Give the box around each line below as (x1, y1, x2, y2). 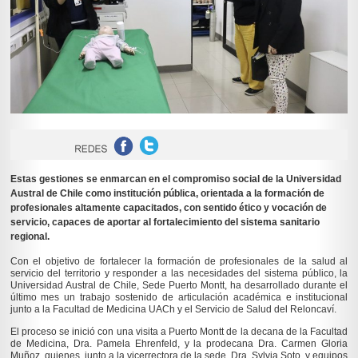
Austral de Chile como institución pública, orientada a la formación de (10, 188, 324, 200)
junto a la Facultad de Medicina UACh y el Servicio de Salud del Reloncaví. (10, 304, 336, 316)
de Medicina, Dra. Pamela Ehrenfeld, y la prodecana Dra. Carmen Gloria (10, 337, 348, 349)
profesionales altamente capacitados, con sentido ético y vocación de (10, 202, 327, 214)
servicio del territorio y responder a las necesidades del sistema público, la (10, 268, 348, 280)
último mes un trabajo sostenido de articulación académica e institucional (10, 292, 348, 304)
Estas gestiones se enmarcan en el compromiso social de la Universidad (10, 173, 341, 185)
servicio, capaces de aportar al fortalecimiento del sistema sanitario (10, 217, 320, 229)
